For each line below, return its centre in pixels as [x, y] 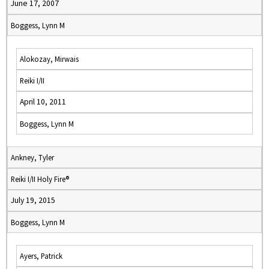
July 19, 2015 [33, 200]
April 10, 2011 [43, 102]
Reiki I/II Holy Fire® [40, 179]
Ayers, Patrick [41, 256]
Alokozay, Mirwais [49, 59]
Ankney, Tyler [32, 157]
